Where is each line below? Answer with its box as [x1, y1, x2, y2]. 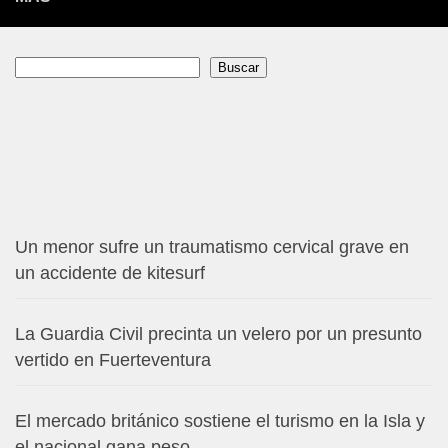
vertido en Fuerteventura [15, 350, 211, 370]
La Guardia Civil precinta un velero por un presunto [15, 324, 422, 344]
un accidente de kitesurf [15, 263, 205, 283]
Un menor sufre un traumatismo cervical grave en [15, 237, 409, 257]
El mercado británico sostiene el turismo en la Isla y [15, 411, 425, 431]
